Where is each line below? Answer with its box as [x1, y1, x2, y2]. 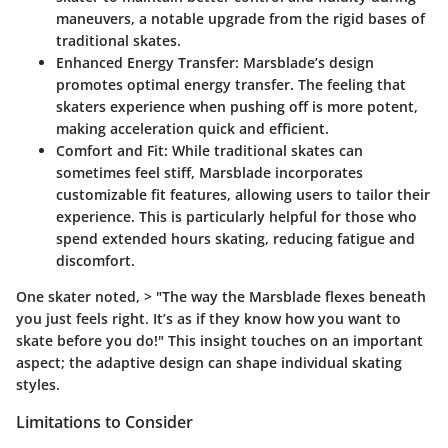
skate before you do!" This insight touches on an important [16, 330, 423, 350]
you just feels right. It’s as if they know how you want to [16, 308, 401, 328]
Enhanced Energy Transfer [56, 52, 235, 72]
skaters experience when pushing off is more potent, [56, 96, 418, 116]
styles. [16, 374, 60, 394]
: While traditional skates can [164, 140, 363, 160]
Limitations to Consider [16, 410, 193, 433]
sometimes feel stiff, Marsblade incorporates [56, 162, 363, 182]
